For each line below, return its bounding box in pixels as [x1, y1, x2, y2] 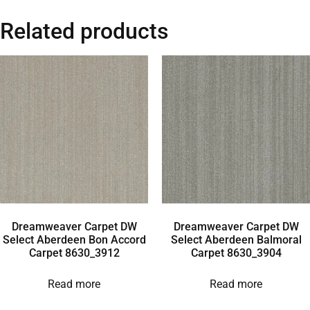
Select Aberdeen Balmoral [170, 232, 302, 246]
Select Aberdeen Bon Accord [2, 232, 146, 246]
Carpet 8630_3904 [190, 246, 282, 259]
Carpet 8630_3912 [28, 246, 120, 259]
